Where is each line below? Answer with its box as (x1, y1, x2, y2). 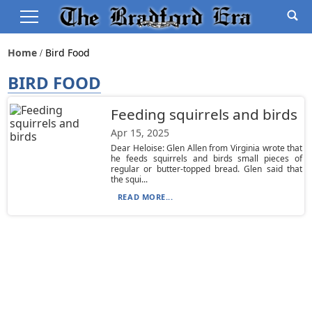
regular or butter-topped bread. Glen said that (110, 163, 303, 175)
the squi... (110, 173, 148, 185)
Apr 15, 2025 (110, 126, 169, 139)
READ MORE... (117, 192, 173, 202)
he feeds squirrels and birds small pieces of (110, 153, 303, 164)
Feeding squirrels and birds (110, 104, 297, 124)
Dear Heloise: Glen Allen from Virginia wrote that (110, 142, 303, 154)
